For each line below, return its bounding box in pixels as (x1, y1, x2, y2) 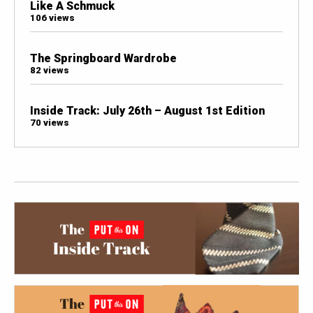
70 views (29, 117, 69, 129)
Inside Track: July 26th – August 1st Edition (29, 104, 265, 118)
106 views (29, 12, 75, 23)
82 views (29, 64, 69, 75)
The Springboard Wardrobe (29, 51, 177, 65)
